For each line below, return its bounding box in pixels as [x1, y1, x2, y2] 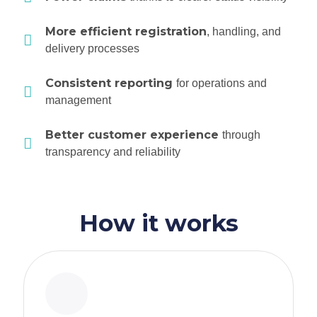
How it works [79, 209, 238, 238]
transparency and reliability [45, 146, 181, 158]
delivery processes [45, 42, 140, 55]
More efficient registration [45, 25, 207, 39]
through [222, 129, 261, 142]
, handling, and [207, 25, 282, 38]
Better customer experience [45, 128, 223, 142]
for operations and [176, 77, 267, 90]
